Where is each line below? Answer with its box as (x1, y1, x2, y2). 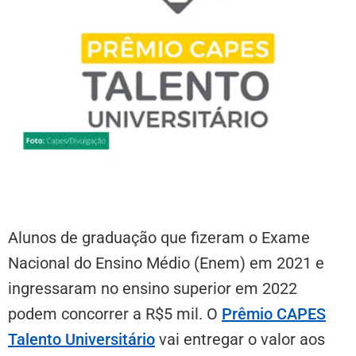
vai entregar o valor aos (155, 329, 325, 349)
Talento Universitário (8, 329, 155, 349)
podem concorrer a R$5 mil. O (8, 304, 222, 323)
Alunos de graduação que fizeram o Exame (8, 227, 310, 247)
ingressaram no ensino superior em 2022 (8, 278, 297, 298)
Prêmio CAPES (222, 304, 326, 323)
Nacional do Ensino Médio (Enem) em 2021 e (8, 253, 324, 273)
